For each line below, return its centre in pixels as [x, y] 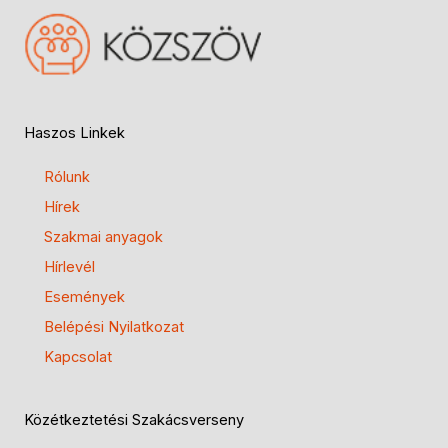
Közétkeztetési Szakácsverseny [134, 420]
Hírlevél [69, 267]
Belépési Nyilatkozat [114, 327]
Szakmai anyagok [103, 237]
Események [84, 297]
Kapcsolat [78, 357]
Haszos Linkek [74, 133]
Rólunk [67, 177]
